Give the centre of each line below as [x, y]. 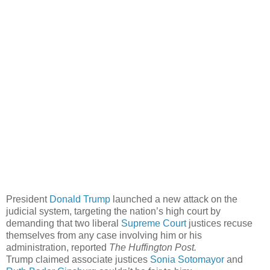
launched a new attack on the [174, 199]
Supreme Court [154, 223]
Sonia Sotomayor [187, 259]
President [28, 199]
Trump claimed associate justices [78, 259]
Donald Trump [80, 199]
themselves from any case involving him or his [104, 235]
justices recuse [219, 223]
